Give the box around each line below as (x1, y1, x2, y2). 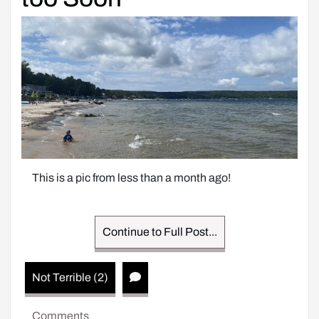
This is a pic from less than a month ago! (32, 172, 231, 184)
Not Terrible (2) (32, 271, 108, 283)
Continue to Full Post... (102, 226, 217, 238)
